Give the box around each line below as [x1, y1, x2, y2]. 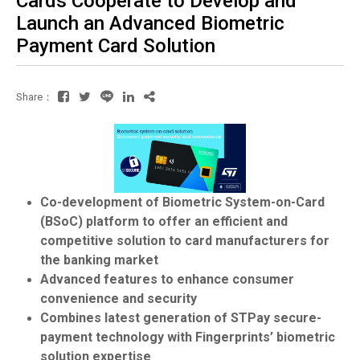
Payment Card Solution [16, 35, 215, 57]
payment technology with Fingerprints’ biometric [40, 329, 335, 345]
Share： [16, 90, 53, 103]
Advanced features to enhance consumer [40, 271, 294, 287]
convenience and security [40, 290, 197, 306]
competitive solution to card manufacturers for [40, 232, 329, 248]
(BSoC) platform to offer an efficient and [40, 213, 288, 229]
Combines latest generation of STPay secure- [40, 309, 321, 325]
